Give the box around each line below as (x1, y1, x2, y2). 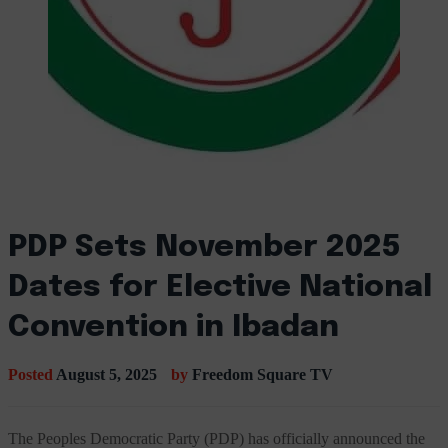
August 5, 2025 (56, 366, 157, 383)
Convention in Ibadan (8, 312, 339, 343)
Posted (8, 366, 56, 383)
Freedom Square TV (192, 366, 333, 383)
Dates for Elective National (8, 272, 432, 303)
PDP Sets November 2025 (8, 232, 401, 263)
